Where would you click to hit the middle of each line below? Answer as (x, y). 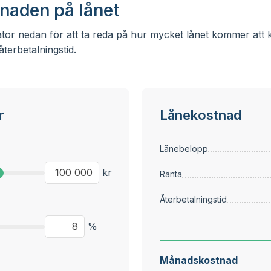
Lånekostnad (201, 115)
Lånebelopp (184, 149)
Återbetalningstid (193, 199)
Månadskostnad (199, 260)
